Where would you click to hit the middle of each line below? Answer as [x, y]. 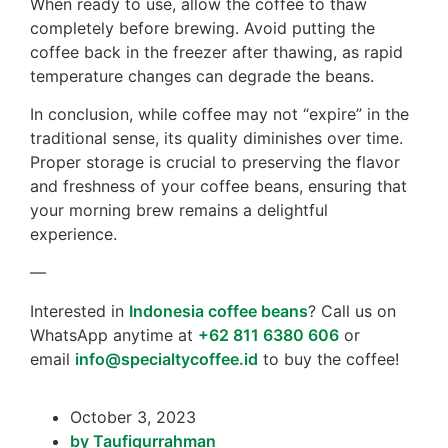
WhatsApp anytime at [114, 334]
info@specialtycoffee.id [166, 358]
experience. [73, 234]
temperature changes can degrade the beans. [202, 75]
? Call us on [352, 310]
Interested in [79, 310]
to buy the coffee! [328, 358]
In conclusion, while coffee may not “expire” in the [219, 114]
